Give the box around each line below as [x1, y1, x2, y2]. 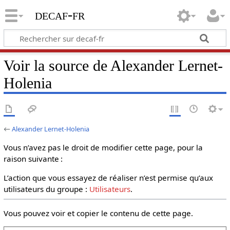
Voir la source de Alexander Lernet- [3, 56, 223, 74]
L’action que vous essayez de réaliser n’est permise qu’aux [3, 172, 213, 183]
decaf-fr [34, 7, 85, 23]
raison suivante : [3, 154, 63, 164]
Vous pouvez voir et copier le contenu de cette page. [3, 207, 193, 218]
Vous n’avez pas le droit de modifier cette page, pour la [3, 142, 203, 152]
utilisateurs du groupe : [3, 184, 89, 195]
